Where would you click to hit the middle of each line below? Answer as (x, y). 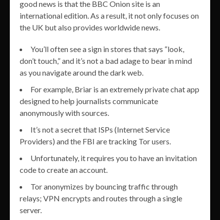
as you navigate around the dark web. (82, 73)
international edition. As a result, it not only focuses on (109, 16)
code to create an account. (64, 170)
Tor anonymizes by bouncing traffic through (104, 187)
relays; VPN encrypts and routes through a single (101, 198)
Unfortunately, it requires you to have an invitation (114, 158)
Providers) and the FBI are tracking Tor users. (95, 141)
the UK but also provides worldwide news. (90, 27)
